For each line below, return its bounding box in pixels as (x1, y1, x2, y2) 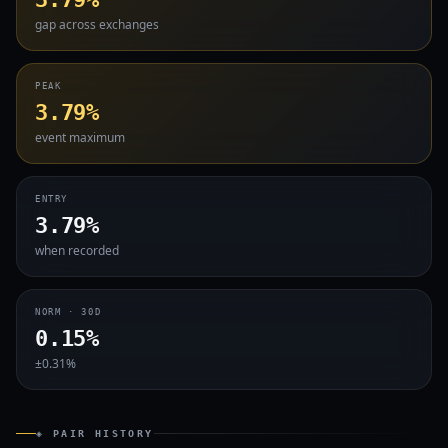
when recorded (35, 242, 119, 259)
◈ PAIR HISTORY (36, 428, 154, 439)
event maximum (35, 129, 125, 146)
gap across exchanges (35, 16, 159, 33)
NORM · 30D (35, 307, 102, 317)
